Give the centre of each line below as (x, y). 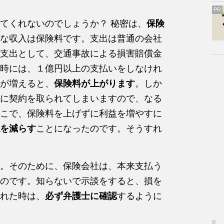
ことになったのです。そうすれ (99, 128)
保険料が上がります (94, 83)
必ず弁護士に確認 (81, 196)
